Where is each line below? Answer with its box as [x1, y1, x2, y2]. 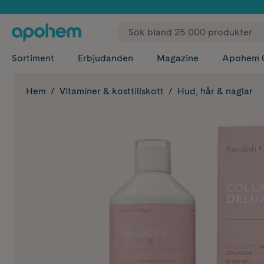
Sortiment [12, 52, 54, 64]
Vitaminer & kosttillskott [60, 85, 164, 97]
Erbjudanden [78, 52, 133, 64]
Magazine [157, 52, 199, 64]
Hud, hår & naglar [177, 85, 253, 97]
